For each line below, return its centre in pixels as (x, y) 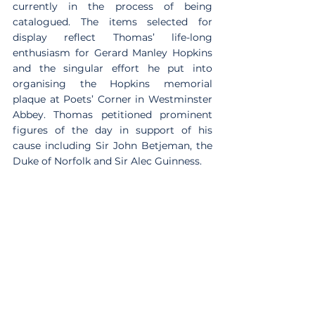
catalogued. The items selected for (112, 21)
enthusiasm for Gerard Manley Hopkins (112, 52)
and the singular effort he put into (112, 68)
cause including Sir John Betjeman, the (112, 145)
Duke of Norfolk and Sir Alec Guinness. (107, 161)
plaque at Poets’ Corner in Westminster (112, 99)
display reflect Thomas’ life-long (112, 37)
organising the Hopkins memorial (112, 83)
